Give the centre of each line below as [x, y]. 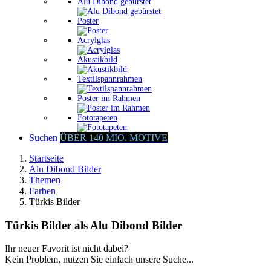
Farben [42, 191]
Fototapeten [97, 118]
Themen [45, 180]
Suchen [44, 138]
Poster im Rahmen [109, 98]
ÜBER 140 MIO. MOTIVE [114, 138]
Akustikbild [97, 60]
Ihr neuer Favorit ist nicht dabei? [67, 249]
